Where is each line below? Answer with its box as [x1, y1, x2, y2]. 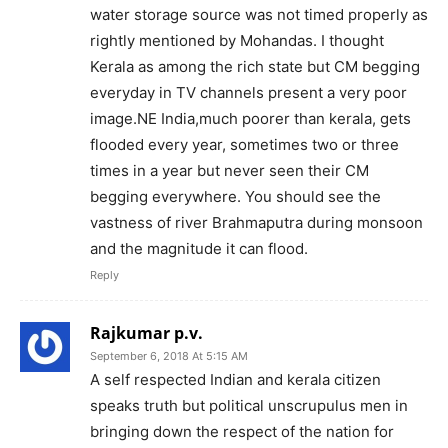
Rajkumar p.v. [90, 321, 203, 344]
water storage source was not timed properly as [90, 4, 428, 24]
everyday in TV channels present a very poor [90, 82, 407, 102]
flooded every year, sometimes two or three [90, 134, 399, 154]
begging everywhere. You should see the [90, 186, 381, 206]
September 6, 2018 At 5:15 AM [90, 348, 248, 363]
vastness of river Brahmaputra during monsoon [90, 212, 423, 232]
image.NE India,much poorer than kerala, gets [90, 108, 411, 128]
